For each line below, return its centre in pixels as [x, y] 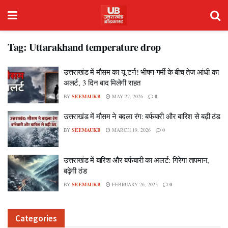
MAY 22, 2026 [127, 96]
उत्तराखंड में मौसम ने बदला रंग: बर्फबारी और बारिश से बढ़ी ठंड [142, 116]
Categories [36, 218]
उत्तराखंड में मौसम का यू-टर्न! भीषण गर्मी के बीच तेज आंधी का [141, 72]
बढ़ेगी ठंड [75, 170]
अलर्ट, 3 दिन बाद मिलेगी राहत [102, 82]
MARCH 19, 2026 [131, 130]
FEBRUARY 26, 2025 [134, 184]
